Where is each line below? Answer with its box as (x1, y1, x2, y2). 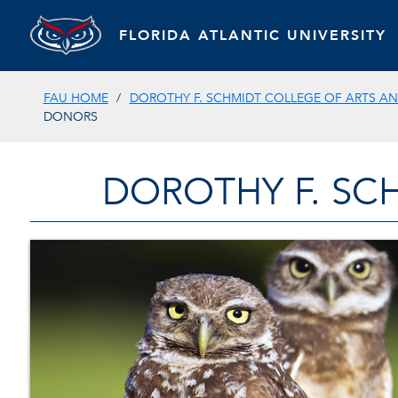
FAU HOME (43, 90, 108, 107)
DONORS (43, 108, 98, 125)
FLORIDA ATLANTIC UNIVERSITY (118, 25, 386, 45)
